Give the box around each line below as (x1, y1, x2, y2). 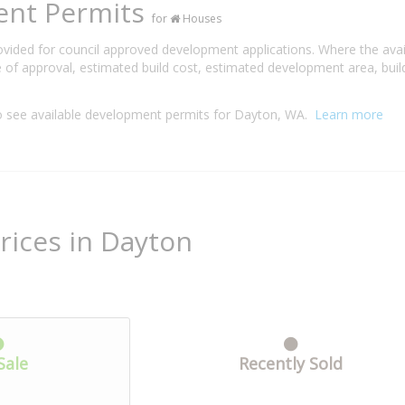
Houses (180, 10, 221, 26)
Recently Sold (238, 352, 343, 374)
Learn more (315, 105, 383, 123)
